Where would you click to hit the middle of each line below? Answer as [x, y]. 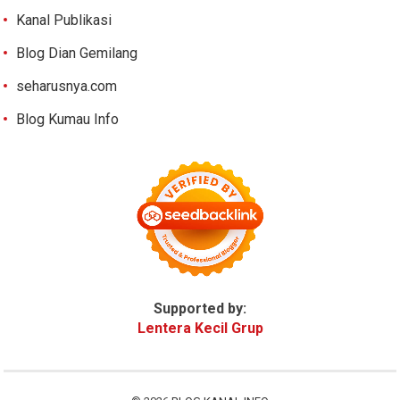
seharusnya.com [67, 86]
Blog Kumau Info [68, 119]
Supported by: [200, 308]
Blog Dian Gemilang [77, 53]
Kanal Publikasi [64, 20]
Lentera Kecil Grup [200, 328]
